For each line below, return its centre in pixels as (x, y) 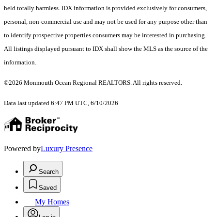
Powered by (22, 149)
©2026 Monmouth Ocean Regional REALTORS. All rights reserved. (93, 83)
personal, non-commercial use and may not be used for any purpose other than (106, 22)
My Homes (52, 202)
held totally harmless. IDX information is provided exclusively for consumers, (105, 8)
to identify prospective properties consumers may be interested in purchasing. (105, 35)
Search (49, 172)
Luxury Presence (67, 149)
